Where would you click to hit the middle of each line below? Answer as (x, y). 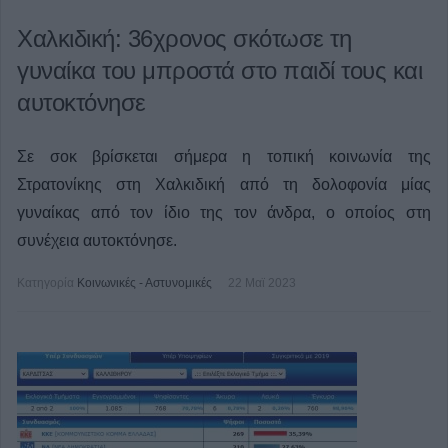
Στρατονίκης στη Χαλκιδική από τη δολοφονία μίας (224, 184)
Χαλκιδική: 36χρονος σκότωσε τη (184, 38)
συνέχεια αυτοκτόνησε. (97, 240)
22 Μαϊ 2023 (262, 283)
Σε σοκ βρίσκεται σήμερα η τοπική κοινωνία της (224, 156)
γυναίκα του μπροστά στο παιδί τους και (219, 70)
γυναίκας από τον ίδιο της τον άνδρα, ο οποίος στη (224, 212)
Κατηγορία (45, 283)
